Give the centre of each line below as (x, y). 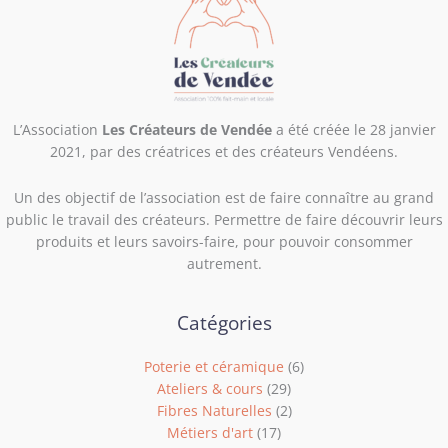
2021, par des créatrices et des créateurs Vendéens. (224, 151)
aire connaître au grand (354, 197)
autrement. (224, 263)
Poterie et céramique (214, 366)
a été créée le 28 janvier (355, 129)
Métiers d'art (210, 432)
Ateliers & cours (210, 388)
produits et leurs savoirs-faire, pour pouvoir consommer (224, 241)
